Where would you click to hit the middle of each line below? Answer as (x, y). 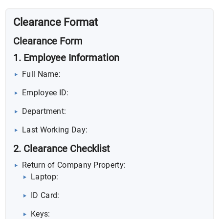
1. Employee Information (66, 57)
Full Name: (41, 74)
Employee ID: (45, 92)
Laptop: (45, 176)
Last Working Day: (55, 130)
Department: (44, 111)
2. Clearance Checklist (62, 148)
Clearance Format (55, 22)
